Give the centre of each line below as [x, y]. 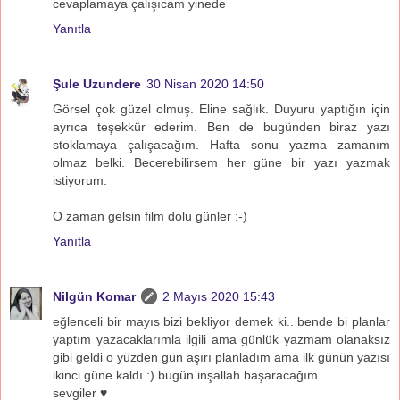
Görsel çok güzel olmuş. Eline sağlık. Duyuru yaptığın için [221, 108]
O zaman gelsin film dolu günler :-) [150, 216]
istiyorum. [80, 180]
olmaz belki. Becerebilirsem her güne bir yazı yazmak [221, 162]
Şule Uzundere [97, 83]
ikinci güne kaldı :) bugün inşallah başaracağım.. [189, 375]
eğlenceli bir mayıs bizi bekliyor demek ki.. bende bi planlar [221, 321]
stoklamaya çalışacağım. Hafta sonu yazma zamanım [221, 144]
